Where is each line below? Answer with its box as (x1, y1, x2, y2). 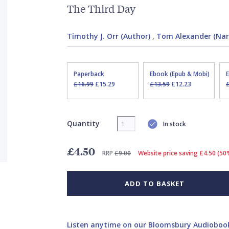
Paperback (73, 70, 104, 78)
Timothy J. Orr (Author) (66, 31, 150, 41)
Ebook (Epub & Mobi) (149, 70, 210, 78)
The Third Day (66, 2, 135, 15)
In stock (163, 119, 186, 128)
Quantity (66, 118, 100, 128)
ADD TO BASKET (125, 179, 185, 188)
